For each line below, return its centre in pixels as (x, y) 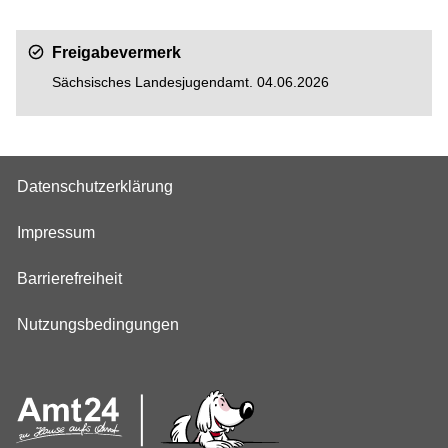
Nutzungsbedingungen (98, 324)
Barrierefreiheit (69, 278)
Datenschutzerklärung (95, 186)
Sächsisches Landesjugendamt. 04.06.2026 (190, 82)
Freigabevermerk (116, 53)
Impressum (56, 232)
